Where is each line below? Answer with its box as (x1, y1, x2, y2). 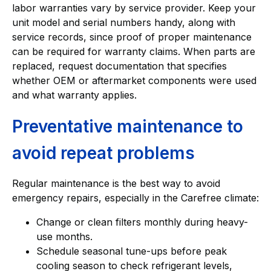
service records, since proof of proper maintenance (12, 31, 252, 44)
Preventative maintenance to (12, 116, 243, 137)
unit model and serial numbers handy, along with (12, 16, 235, 29)
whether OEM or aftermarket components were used (12, 74, 256, 87)
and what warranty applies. (12, 89, 137, 102)
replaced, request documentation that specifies (12, 60, 227, 73)
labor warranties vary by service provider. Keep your (12, 2, 256, 15)
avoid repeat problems (12, 143, 195, 164)
